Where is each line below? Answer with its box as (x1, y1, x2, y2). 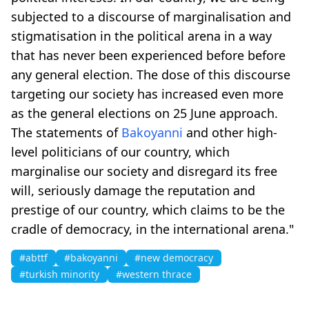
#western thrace (116, 267, 192, 281)
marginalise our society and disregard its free (11, 162, 277, 179)
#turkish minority (19, 267, 99, 281)
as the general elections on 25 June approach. (11, 104, 278, 121)
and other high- (183, 123, 277, 141)
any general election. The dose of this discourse (11, 66, 290, 83)
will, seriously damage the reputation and (11, 181, 255, 199)
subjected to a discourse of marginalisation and (11, 8, 291, 25)
